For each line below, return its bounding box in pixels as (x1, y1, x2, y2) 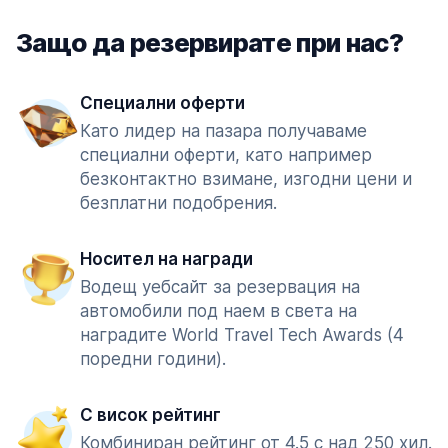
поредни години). (80, 349, 226, 369)
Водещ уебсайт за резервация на (80, 277, 360, 297)
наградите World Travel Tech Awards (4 (80, 325, 404, 345)
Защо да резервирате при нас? (16, 27, 403, 58)
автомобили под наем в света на (80, 301, 357, 321)
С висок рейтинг (80, 405, 221, 425)
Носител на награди (80, 249, 253, 269)
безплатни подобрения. (80, 193, 277, 213)
